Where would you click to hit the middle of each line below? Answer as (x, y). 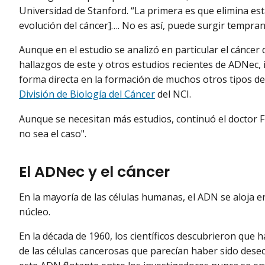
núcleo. (36, 212)
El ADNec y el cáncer (94, 172)
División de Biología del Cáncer (87, 94)
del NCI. (174, 94)
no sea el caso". (53, 133)
